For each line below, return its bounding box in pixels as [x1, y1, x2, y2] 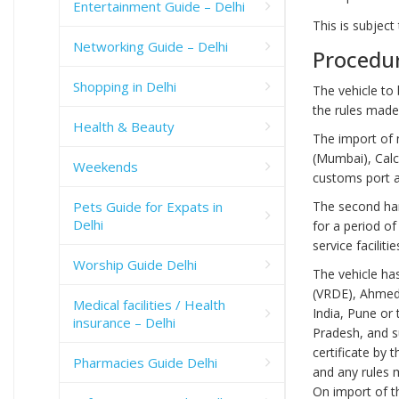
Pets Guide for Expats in [73, 197, 223, 216]
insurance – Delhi [73, 313, 175, 331]
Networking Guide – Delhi [73, 37, 228, 55]
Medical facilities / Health [73, 295, 225, 313]
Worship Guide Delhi [73, 255, 197, 273]
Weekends [73, 157, 138, 175]
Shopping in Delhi [73, 77, 176, 95]
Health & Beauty [73, 117, 175, 135]
